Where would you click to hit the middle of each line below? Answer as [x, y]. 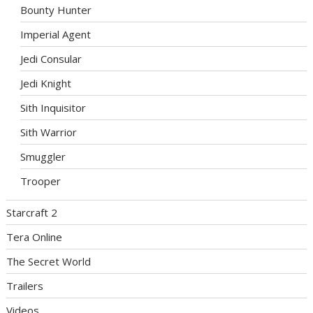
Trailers [25, 286]
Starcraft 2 [32, 213]
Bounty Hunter [56, 10]
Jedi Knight [46, 83]
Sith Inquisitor [53, 108]
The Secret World [49, 262]
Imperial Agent [56, 35]
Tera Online [35, 237]
